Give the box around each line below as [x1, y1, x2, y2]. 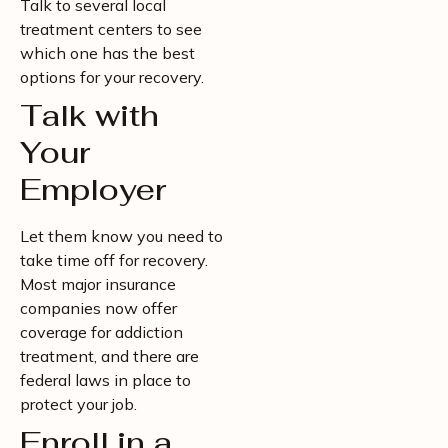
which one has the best [20, 43, 195, 63]
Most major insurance [20, 274, 176, 294]
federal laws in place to [20, 370, 191, 390]
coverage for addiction [20, 322, 183, 342]
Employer [20, 170, 166, 209]
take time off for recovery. [20, 250, 208, 270]
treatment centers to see [20, 19, 202, 39]
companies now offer [20, 298, 177, 318]
